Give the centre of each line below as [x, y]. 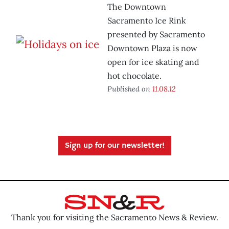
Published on [130, 89]
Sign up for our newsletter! [114, 146]
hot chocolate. [134, 76]
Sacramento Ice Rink [147, 21]
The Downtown [137, 7]
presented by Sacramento [156, 35]
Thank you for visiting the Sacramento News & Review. [114, 217]
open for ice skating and [153, 62]
